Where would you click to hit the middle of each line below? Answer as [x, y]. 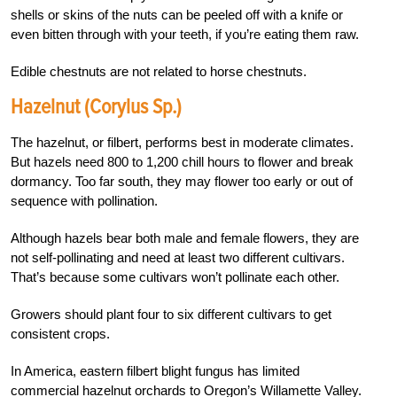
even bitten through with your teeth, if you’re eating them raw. [185, 35]
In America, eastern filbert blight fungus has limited [155, 371]
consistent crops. [60, 334]
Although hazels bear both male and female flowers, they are [185, 238]
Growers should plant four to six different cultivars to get [171, 315]
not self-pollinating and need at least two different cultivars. [178, 258]
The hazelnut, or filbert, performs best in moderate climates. [182, 143]
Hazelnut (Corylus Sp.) [96, 107]
